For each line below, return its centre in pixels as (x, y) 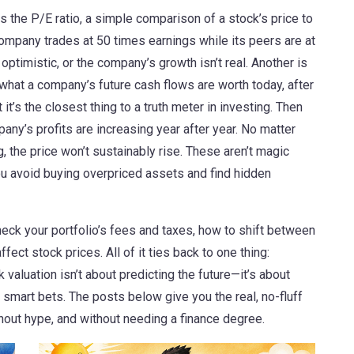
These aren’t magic (236, 151)
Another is (278, 63)
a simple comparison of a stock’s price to (199, 19)
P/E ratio (55, 19)
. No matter (265, 129)
